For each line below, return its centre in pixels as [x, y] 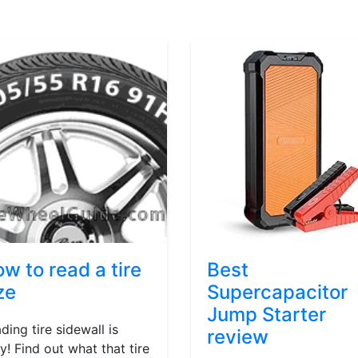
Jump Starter [267, 314]
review [238, 337]
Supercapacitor [277, 292]
